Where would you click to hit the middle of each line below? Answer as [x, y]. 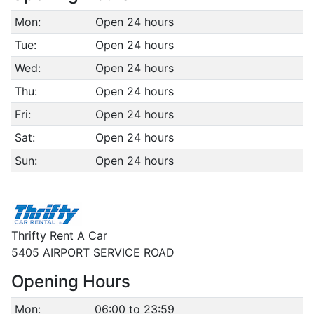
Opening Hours [71, 281]
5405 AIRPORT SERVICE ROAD [93, 252]
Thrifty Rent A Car [59, 235]
